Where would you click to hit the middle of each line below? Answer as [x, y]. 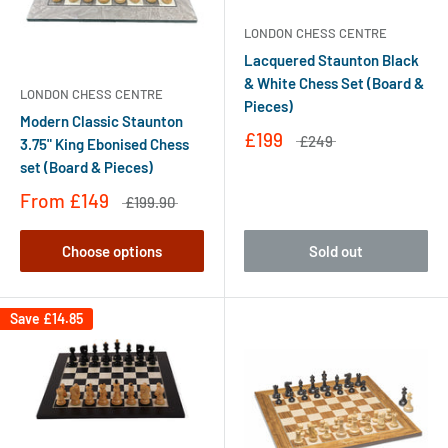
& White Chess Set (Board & [334, 82]
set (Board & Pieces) [86, 167]
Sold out [336, 251]
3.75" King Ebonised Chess [104, 144]
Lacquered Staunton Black [331, 59]
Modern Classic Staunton [101, 121]
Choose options [112, 251]
